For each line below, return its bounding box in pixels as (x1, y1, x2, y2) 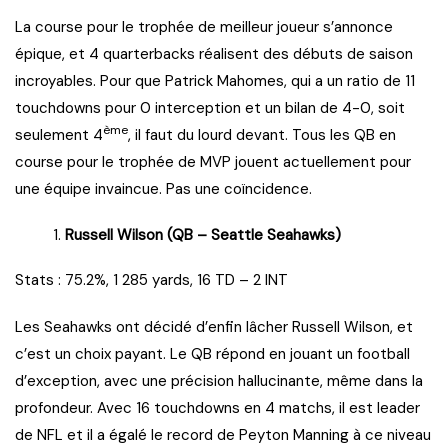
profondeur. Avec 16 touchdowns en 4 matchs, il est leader (15, 398, 420, 419)
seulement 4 (15, 125, 103, 146)
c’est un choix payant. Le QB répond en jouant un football (15, 344, 410, 365)
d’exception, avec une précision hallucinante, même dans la (15, 371, 423, 392)
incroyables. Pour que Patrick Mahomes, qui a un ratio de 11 (15, 71, 415, 92)
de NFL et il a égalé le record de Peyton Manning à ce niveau (15, 425, 431, 446)
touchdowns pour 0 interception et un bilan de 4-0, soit (15, 98, 405, 119)
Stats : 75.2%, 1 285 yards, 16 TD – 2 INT (15, 270, 288, 291)
